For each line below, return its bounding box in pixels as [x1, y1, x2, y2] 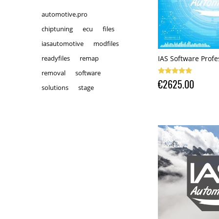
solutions [42, 83, 68, 92]
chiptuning [42, 24, 73, 33]
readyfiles [42, 54, 70, 63]
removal [42, 68, 66, 77]
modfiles [93, 39, 119, 48]
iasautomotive [42, 39, 84, 48]
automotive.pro [42, 10, 88, 19]
